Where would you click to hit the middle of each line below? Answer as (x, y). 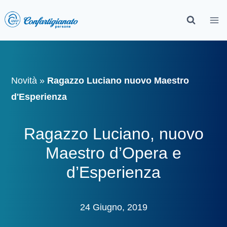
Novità (24, 80)
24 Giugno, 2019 (113, 207)
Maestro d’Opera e (113, 153)
